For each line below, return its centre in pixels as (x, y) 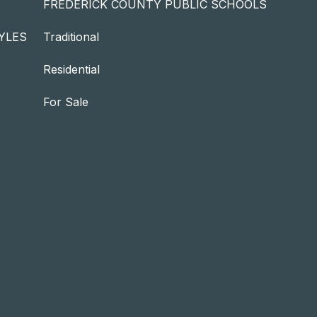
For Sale (66, 102)
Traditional (71, 37)
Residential (71, 69)
